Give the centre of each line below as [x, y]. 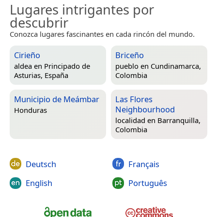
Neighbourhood [145, 109]
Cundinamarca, [176, 66]
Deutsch [41, 164]
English [39, 183]
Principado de [67, 66]
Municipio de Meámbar [57, 99]
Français [144, 164]
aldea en [29, 66]
